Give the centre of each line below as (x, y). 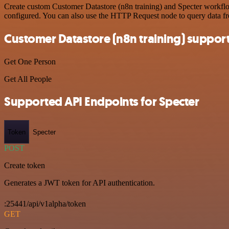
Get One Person (30, 61)
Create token (25, 166)
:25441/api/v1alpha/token (45, 204)
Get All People (28, 79)
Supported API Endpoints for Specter (102, 102)
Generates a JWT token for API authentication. (79, 183)
